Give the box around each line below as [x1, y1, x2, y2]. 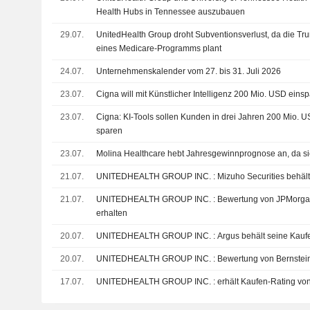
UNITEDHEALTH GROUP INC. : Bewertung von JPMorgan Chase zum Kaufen [96, 194, 218, 204]
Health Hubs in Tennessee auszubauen [96, 7, 246, 17]
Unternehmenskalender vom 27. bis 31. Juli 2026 [96, 66, 282, 76]
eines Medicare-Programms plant [96, 44, 222, 53]
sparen [96, 126, 123, 136]
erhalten [96, 208, 128, 218]
